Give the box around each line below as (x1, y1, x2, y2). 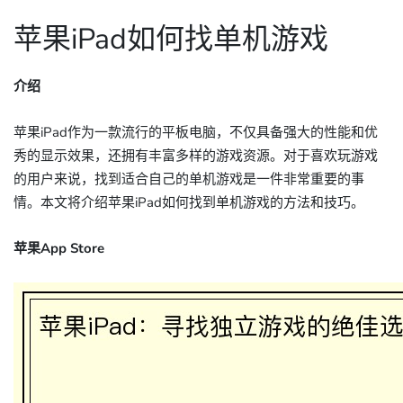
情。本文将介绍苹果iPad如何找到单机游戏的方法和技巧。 (13, 193, 364, 211)
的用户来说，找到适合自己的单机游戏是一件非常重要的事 (13, 170, 364, 188)
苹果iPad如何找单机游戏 (13, 20, 328, 58)
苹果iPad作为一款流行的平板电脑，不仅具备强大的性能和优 (13, 123, 378, 141)
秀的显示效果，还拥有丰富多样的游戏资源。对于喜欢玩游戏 (13, 147, 378, 165)
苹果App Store (13, 239, 104, 257)
